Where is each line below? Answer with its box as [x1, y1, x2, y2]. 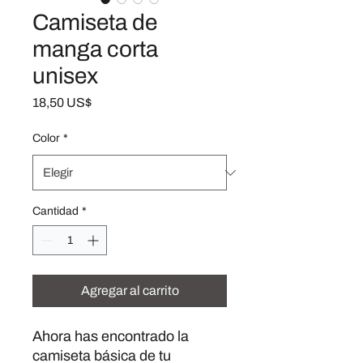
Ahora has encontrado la [32, 328, 189, 344]
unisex [32, 63, 98, 88]
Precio [91, 95, 128, 109]
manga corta [32, 36, 158, 62]
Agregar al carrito [80, 284, 179, 297]
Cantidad [32, 205, 79, 217]
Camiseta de [32, 10, 157, 35]
